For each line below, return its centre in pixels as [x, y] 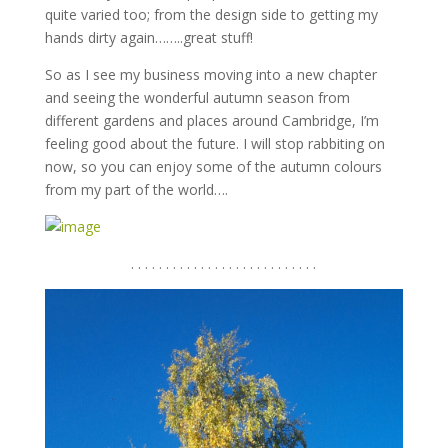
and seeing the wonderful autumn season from [197, 98]
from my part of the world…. [136, 190]
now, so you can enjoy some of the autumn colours [213, 167]
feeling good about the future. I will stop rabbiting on [214, 144]
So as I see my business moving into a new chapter [210, 75]
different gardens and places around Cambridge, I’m [211, 121]
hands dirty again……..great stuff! [148, 38]
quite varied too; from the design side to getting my [211, 15]
